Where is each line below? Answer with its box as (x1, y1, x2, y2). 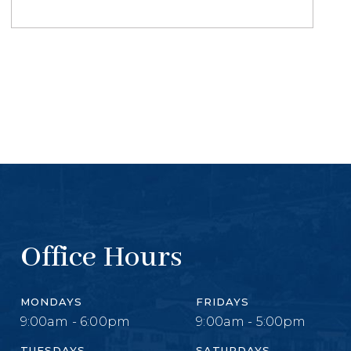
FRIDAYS (196, 295, 250, 308)
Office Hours (20, 238, 183, 277)
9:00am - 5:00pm (196, 313, 306, 329)
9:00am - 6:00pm (20, 313, 131, 329)
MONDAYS (20, 295, 82, 308)
